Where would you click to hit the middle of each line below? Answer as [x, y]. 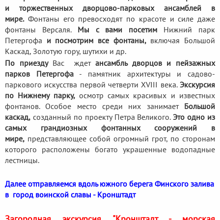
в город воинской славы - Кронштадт [70, 194]
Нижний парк [186, 29]
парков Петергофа [39, 73]
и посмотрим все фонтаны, [96, 40]
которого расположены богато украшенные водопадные [110, 149]
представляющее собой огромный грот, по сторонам [120, 138]
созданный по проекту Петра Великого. [102, 117]
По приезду [27, 63]
